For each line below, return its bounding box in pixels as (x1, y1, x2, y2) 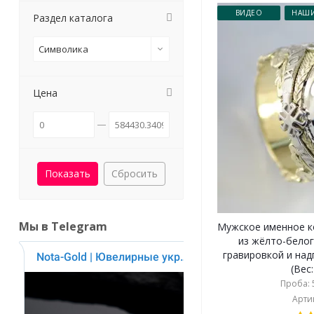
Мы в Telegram (19, 219, 107, 234)
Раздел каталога (33, 11, 113, 25)
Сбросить (111, 167, 158, 180)
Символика (39, 43, 88, 55)
